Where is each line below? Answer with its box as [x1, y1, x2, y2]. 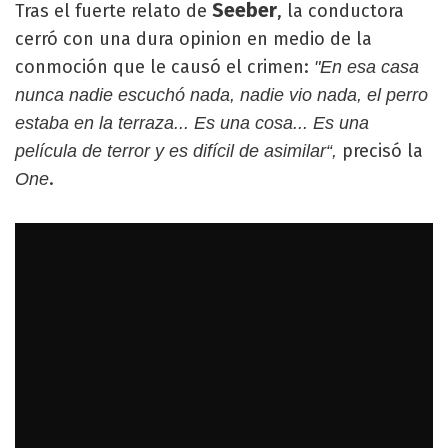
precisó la [337, 140, 423, 162]
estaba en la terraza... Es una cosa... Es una [15, 113, 369, 133]
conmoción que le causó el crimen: [15, 56, 314, 78]
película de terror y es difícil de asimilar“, [15, 141, 337, 161]
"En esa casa [314, 57, 419, 77]
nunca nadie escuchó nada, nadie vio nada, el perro [15, 85, 428, 105]
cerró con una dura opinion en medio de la [15, 28, 372, 50]
